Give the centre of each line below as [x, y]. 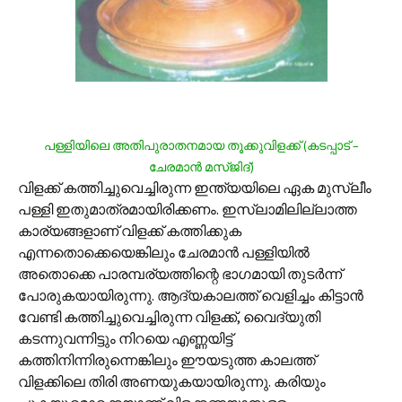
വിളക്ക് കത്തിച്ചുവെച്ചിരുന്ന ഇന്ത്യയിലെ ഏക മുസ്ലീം [195, 188]
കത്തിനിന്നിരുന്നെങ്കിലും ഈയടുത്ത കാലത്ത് [167, 360]
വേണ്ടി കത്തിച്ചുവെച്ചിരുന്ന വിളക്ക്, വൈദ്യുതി [169, 317]
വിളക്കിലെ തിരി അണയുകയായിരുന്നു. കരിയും [172, 381]
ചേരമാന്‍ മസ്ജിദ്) [201, 167]
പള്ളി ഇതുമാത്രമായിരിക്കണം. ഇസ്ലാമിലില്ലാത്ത [188, 209]
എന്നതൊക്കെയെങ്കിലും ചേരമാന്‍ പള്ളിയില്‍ [164, 252]
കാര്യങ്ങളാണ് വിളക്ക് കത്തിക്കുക [130, 231]
